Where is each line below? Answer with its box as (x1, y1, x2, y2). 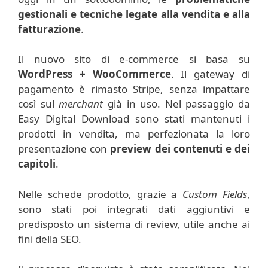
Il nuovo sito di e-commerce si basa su (18, 52, 250, 66)
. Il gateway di (170, 67, 251, 81)
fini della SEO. (18, 232, 81, 246)
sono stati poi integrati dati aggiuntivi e (18, 202, 250, 216)
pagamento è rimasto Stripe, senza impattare (18, 82, 250, 96)
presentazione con (18, 142, 111, 156)
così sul (18, 97, 59, 111)
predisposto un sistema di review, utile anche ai (18, 217, 250, 231)
